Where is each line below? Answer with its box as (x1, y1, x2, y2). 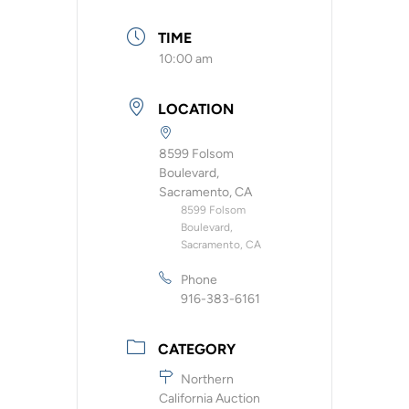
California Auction (159, 390, 260, 406)
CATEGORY (158, 340, 236, 358)
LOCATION (158, 100, 234, 118)
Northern (181, 371, 234, 387)
